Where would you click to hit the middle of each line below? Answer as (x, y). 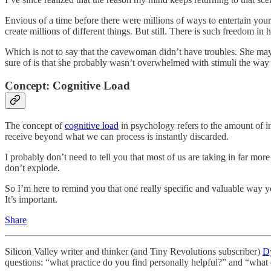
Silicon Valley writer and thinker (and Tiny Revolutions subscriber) (134, 251)
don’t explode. (32, 168)
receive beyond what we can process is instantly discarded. (117, 136)
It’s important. (31, 199)
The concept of (35, 125)
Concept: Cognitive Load (67, 86)
